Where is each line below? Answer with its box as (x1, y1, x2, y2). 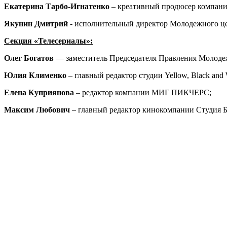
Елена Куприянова (4, 88, 76, 97)
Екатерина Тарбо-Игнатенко (4, 2, 111, 11)
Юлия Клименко (4, 70, 66, 80)
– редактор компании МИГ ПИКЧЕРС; (76, 88, 211, 97)
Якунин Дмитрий (4, 19, 68, 28)
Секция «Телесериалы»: (4, 36, 93, 45)
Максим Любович (4, 105, 70, 114)
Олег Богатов (4, 53, 54, 62)
